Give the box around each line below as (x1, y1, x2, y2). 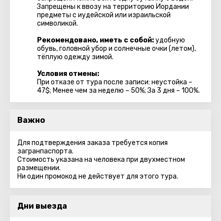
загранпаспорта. (17, 147, 74, 155)
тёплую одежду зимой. (37, 53, 113, 61)
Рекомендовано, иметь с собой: (37, 36, 154, 44)
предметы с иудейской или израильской (37, 11, 171, 19)
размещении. (17, 164, 61, 172)
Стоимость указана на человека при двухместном (17, 155, 185, 164)
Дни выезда (17, 201, 67, 211)
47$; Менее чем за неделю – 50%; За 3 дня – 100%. (37, 86, 200, 95)
